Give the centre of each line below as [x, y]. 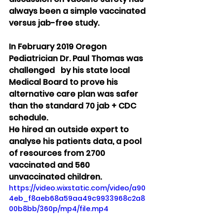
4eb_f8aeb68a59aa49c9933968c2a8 [77, 199]
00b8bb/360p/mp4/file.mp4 [59, 209]
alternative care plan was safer [74, 94]
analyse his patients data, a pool [76, 142]
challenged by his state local [70, 71]
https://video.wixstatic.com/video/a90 [77, 188]
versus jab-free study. [54, 23]
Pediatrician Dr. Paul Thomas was [77, 59]
